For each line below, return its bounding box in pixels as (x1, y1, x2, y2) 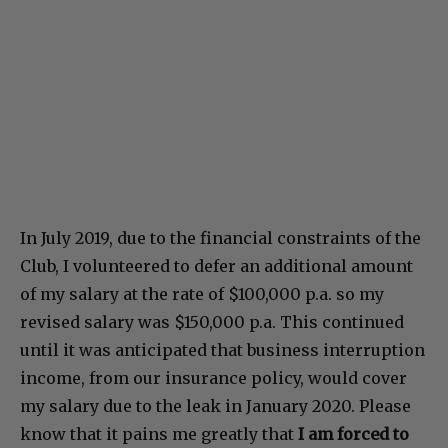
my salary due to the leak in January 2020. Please (20, 395, 411, 416)
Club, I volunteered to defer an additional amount (20, 255, 413, 276)
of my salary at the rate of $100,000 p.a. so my (20, 283, 384, 304)
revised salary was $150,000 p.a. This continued (20, 311, 404, 332)
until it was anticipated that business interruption (20, 339, 425, 360)
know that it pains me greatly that (20, 423, 298, 444)
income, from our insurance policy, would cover (20, 367, 407, 388)
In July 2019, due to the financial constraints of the (20, 227, 421, 248)
